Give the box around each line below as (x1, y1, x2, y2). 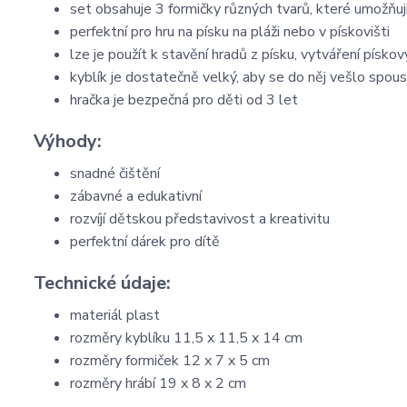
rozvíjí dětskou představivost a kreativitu (70, 209, 330, 229)
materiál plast (70, 305, 160, 325)
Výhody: (34, 129, 102, 154)
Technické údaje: (34, 271, 171, 295)
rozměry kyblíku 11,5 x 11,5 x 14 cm (70, 328, 303, 348)
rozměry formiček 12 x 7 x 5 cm (70, 351, 270, 371)
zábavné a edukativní (70, 186, 202, 206)
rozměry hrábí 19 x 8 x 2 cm (70, 373, 246, 393)
